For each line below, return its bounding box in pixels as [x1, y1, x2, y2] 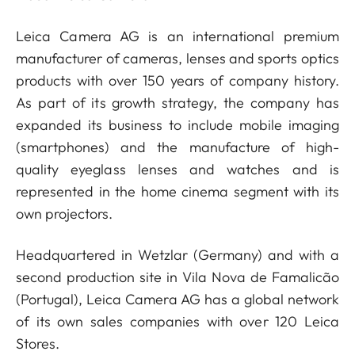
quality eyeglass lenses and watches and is [16, 160, 339, 179]
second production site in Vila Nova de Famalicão [16, 268, 339, 287]
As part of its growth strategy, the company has [16, 94, 339, 113]
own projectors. [16, 204, 116, 223]
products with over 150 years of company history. [16, 71, 339, 90]
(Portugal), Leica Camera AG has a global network [16, 290, 339, 309]
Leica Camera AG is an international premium [16, 27, 339, 46]
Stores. [16, 334, 63, 353]
